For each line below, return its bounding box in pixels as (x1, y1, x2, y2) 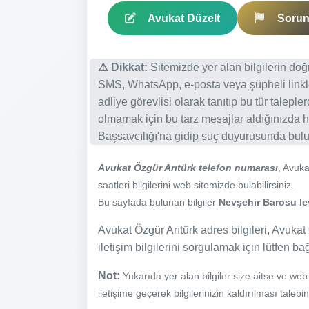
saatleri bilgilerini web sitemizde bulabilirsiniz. (98, 179, 294, 190)
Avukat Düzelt (148, 12, 220, 24)
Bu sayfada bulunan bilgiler (98, 196, 219, 208)
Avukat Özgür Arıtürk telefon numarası (98, 161, 278, 173)
